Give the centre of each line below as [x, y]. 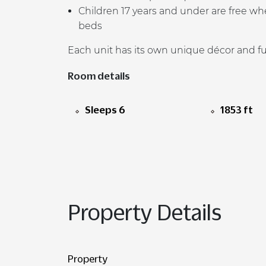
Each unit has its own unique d [141, 50]
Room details [99, 76]
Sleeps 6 [105, 110]
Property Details [145, 212]
